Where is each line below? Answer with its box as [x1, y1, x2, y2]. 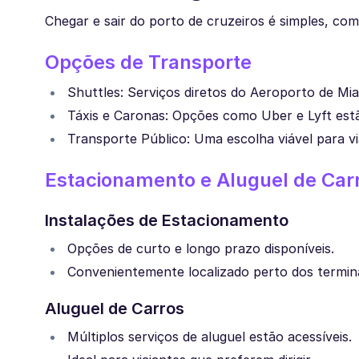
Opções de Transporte [45, 50, 252, 75]
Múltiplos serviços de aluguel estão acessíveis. [67, 329, 352, 345]
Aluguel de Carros [45, 299, 184, 319]
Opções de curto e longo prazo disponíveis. [67, 240, 334, 257]
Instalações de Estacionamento [45, 211, 288, 231]
